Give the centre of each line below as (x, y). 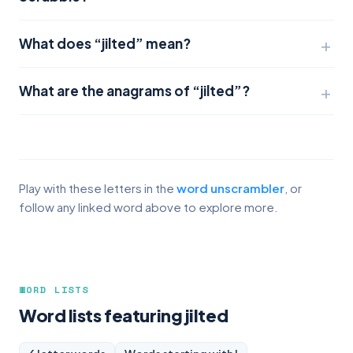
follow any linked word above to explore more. (149, 207)
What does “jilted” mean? (105, 43)
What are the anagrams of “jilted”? (134, 91)
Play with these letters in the (98, 188)
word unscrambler (230, 188)
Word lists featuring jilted (124, 315)
